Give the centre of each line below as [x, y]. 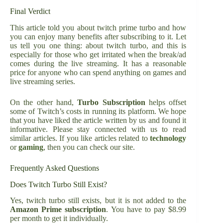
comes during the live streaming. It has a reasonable [98, 63]
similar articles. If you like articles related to [80, 138]
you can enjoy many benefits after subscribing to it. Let [98, 36]
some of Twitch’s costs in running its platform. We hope [98, 111]
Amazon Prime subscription [58, 210]
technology [168, 138]
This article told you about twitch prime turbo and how [98, 27]
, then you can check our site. [89, 147]
